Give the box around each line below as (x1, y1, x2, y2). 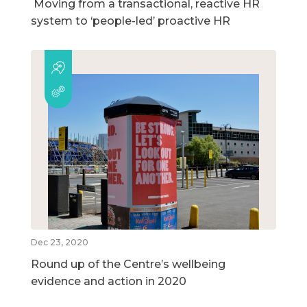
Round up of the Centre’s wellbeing (31, 257, 225, 271)
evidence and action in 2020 (31, 274, 186, 288)
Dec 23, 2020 (31, 236, 88, 247)
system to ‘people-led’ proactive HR (31, 14, 230, 28)
